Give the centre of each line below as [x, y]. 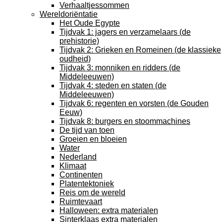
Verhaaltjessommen [94, 5]
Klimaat [73, 166]
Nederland [78, 157]
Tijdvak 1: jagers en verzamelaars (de [125, 32]
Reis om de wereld [92, 193]
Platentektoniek [87, 184]
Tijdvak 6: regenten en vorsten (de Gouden [134, 103]
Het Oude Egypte [90, 23]
